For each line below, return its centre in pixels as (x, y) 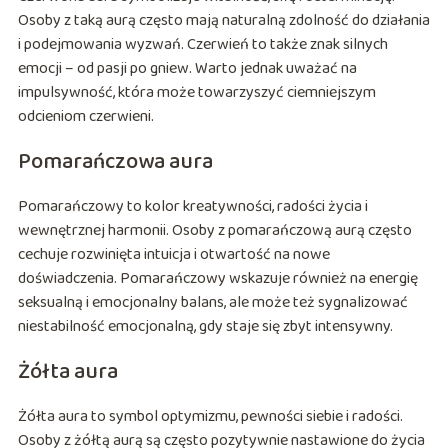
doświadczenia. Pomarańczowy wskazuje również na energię (217, 278)
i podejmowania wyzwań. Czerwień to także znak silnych (202, 44)
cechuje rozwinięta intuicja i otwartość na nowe (173, 254)
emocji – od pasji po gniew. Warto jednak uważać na (187, 68)
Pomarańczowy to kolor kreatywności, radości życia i (192, 206)
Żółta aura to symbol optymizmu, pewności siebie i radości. (210, 416)
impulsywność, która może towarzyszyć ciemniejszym (196, 92)
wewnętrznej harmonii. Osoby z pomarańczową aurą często (214, 230)
